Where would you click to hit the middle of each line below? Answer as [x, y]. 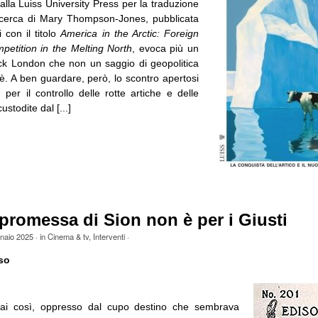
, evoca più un [165, 48]
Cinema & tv [68, 236]
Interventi [109, 236]
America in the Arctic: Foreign [130, 33]
